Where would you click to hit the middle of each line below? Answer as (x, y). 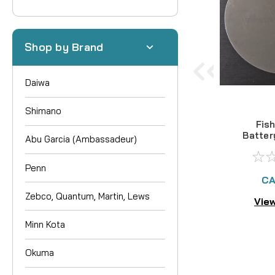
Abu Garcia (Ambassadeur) (81, 139)
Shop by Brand (64, 47)
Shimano (43, 111)
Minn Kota (45, 224)
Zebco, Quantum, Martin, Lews (87, 196)
